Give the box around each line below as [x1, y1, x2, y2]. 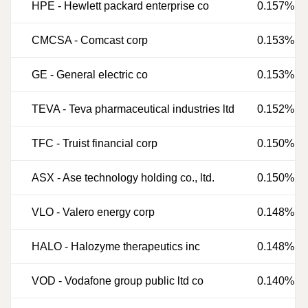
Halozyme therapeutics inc [71, 241, 200, 252]
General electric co [56, 69, 148, 80]
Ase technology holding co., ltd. [63, 172, 214, 184]
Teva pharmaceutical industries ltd [69, 103, 234, 115]
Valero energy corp [63, 206, 155, 218]
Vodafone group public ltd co [65, 275, 203, 287]
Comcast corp [80, 34, 148, 46]
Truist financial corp [63, 137, 157, 149]
